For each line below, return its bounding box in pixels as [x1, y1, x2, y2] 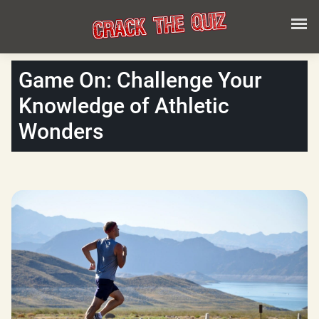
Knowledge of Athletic [19, 93, 229, 118]
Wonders [19, 119, 103, 144]
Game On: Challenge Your [19, 68, 262, 93]
